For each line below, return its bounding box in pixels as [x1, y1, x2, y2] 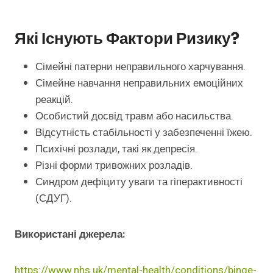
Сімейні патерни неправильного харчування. [35, 59, 246, 75]
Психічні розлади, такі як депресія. [35, 141, 197, 157]
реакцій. [35, 92, 73, 108]
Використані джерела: [15, 227, 125, 243]
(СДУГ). [35, 191, 72, 207]
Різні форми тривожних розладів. [35, 158, 193, 174]
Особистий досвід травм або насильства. [35, 108, 233, 124]
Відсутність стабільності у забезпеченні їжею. [35, 125, 252, 141]
